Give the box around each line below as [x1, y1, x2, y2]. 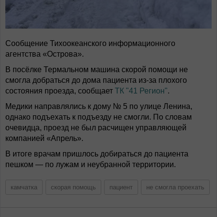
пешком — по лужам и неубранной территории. [5, 160, 176, 169]
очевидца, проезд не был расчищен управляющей [5, 123, 186, 132]
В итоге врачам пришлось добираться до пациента [5, 149, 188, 158]
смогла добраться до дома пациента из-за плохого [5, 76, 187, 84]
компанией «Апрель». [5, 134, 83, 142]
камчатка [11, 183, 37, 191]
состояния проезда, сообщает [5, 86, 115, 95]
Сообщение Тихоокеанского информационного [5, 39, 175, 47]
